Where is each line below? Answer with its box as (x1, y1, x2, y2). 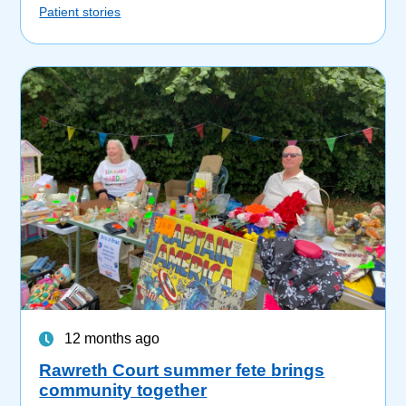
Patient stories (39, 5, 121, 20)
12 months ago (64, 330, 160, 346)
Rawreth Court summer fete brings (39, 360, 325, 380)
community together (39, 380, 208, 400)
